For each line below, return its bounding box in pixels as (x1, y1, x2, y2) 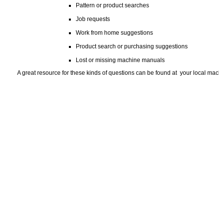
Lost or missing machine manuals (76, 57, 165, 64)
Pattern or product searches (76, 2, 149, 9)
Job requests (76, 16, 110, 22)
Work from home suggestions (76, 29, 153, 36)
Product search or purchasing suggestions (76, 43, 188, 50)
